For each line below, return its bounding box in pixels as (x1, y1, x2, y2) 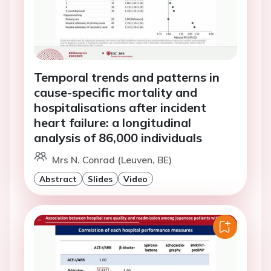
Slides (88, 174, 113, 184)
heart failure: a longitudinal (34, 115, 191, 131)
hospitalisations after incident (34, 100, 206, 116)
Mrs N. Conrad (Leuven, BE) (52, 154, 172, 166)
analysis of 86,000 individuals (34, 130, 202, 146)
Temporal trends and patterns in (34, 70, 220, 85)
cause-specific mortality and (34, 85, 197, 100)
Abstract (39, 174, 77, 184)
